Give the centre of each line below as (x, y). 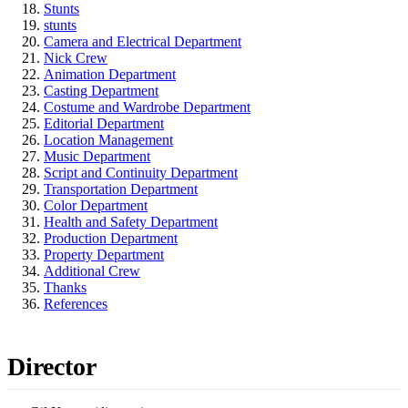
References (76, 303)
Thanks (65, 287)
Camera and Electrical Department (143, 41)
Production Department (111, 238)
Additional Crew (92, 270)
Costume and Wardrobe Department (147, 107)
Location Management (108, 139)
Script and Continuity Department (141, 172)
